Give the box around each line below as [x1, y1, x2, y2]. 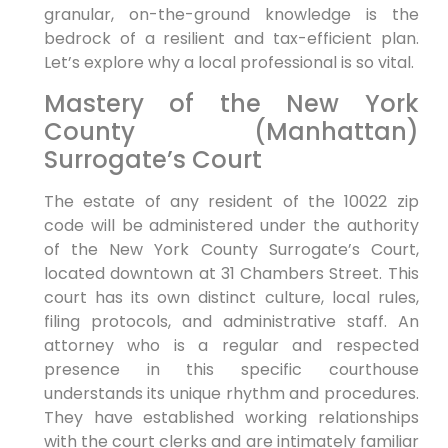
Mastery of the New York [43, 86, 419, 120]
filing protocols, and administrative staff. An [43, 309, 419, 333]
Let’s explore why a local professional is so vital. [43, 51, 414, 75]
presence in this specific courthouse [43, 357, 419, 381]
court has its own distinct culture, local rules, [43, 285, 419, 309]
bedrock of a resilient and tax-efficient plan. [43, 27, 419, 51]
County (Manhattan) [43, 114, 419, 148]
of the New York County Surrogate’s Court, [43, 237, 419, 261]
